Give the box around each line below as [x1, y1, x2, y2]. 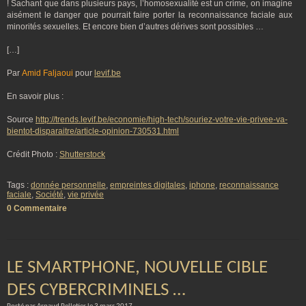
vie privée [68, 190, 104, 199]
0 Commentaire [7, 204, 67, 213]
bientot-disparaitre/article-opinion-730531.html [7, 126, 179, 136]
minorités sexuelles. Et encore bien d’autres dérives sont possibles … [7, 22, 264, 31]
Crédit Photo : [7, 150, 59, 159]
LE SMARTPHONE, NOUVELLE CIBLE [7, 259, 268, 277]
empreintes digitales [110, 180, 185, 190]
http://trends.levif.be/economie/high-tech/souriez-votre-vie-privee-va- [36, 115, 288, 124]
